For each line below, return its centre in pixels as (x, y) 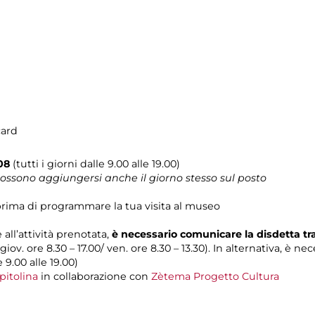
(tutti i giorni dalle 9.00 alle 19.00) (95, 163)
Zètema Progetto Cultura (215, 276)
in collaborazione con (95, 276)
